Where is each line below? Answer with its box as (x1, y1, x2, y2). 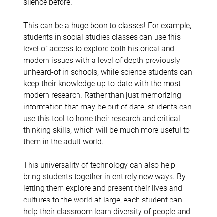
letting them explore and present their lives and (23, 182, 182, 193)
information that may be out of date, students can (23, 101, 192, 111)
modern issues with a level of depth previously (23, 54, 180, 65)
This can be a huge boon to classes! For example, (23, 19, 191, 30)
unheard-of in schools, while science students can (23, 66, 192, 77)
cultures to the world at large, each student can (23, 194, 182, 204)
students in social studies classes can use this (23, 31, 181, 42)
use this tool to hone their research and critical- (23, 112, 183, 123)
